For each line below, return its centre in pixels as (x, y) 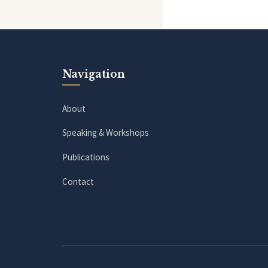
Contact (78, 181)
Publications (86, 157)
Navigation (94, 74)
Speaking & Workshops (106, 133)
